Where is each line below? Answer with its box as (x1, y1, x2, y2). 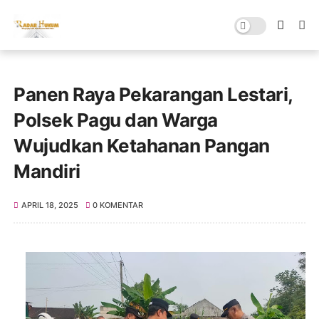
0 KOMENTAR (93, 200, 144, 210)
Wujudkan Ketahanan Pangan (14, 135, 270, 157)
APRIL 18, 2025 (21, 200, 78, 210)
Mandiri (14, 160, 80, 182)
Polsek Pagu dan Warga (14, 109, 218, 131)
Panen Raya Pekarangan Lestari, (14, 83, 293, 105)
